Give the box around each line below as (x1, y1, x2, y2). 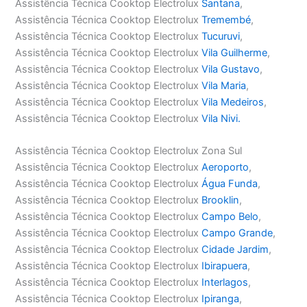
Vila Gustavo (201, 63, 260, 76)
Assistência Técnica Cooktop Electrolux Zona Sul (15, 145, 243, 158)
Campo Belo (201, 210, 259, 223)
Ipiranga (201, 293, 240, 306)
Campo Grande (201, 227, 273, 240)
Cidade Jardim (201, 243, 269, 256)
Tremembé (201, 14, 251, 27)
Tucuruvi (201, 30, 241, 43)
